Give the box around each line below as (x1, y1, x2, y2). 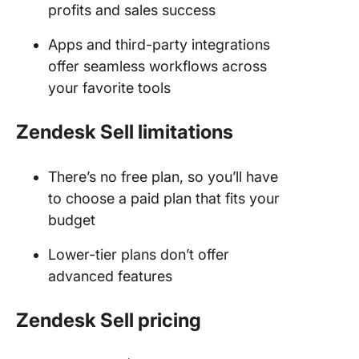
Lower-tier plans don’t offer (48, 245, 229, 263)
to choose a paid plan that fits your (48, 189, 280, 207)
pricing (138, 308, 201, 332)
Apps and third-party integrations (48, 35, 270, 53)
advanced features (48, 267, 172, 284)
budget (48, 211, 95, 228)
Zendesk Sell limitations (16, 119, 237, 143)
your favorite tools (48, 79, 171, 96)
